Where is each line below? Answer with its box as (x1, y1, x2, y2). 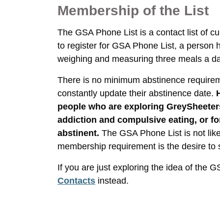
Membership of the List (57, 3, 209, 18)
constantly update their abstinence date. (57, 88, 216, 98)
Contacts (57, 176, 95, 186)
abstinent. (57, 128, 99, 138)
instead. (95, 176, 129, 186)
